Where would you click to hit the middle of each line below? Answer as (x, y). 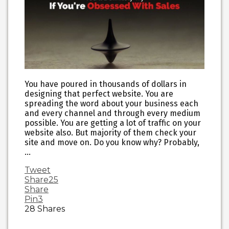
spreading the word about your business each (111, 103)
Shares (51, 209)
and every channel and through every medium (112, 113)
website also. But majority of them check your (110, 132)
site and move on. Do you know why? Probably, (112, 142)
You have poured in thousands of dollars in (106, 84)
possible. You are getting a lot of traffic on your (113, 123)
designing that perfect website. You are (99, 94)
